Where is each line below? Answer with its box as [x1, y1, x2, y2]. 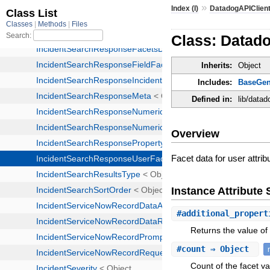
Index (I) [171, 4, 199, 13]
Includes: [198, 78, 233, 87]
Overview [171, 127, 220, 140]
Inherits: [201, 61, 233, 71]
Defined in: [192, 95, 233, 104]
